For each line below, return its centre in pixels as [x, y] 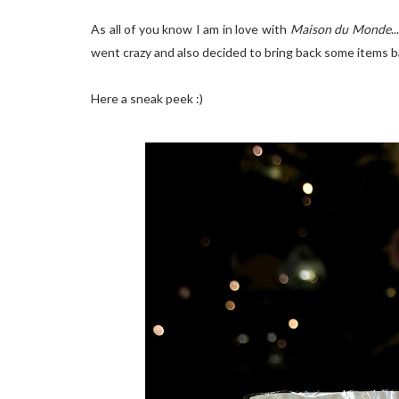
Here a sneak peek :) [147, 98]
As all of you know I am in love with [191, 29]
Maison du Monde [340, 29]
